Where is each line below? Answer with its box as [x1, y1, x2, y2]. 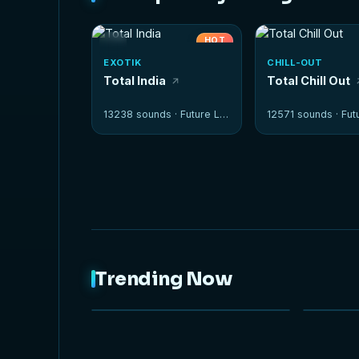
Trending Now [95, 267, 232, 291]
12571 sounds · [267, 107, 342, 120]
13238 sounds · [103, 107, 181, 120]
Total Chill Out [267, 73, 351, 87]
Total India [103, 73, 167, 87]
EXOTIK [103, 56, 141, 68]
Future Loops [180, 107, 220, 120]
